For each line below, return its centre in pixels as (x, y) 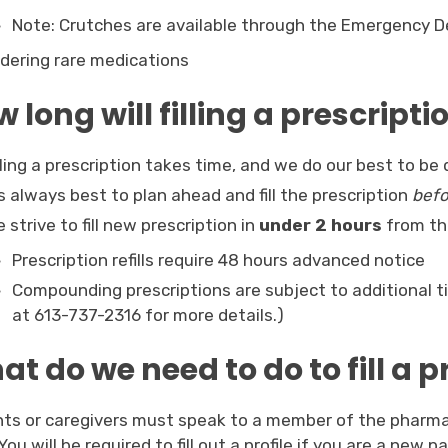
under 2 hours (321, 225)
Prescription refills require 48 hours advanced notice (219, 260)
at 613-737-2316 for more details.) (148, 315)
